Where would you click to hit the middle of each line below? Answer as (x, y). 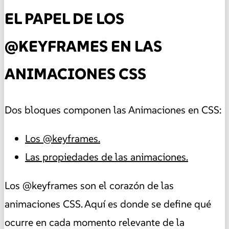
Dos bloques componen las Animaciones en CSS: (113, 110)
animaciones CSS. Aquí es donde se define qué (108, 204)
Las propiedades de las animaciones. (107, 157)
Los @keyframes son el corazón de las (89, 185)
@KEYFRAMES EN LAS (83, 46)
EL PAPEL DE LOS (64, 18)
